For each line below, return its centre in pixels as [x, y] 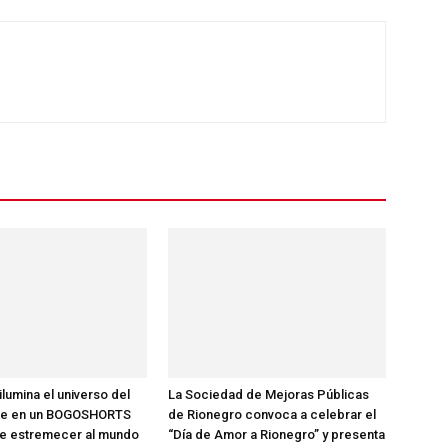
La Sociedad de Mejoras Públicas [268, 394]
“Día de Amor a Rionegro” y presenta [276, 434]
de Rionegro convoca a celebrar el [272, 414]
